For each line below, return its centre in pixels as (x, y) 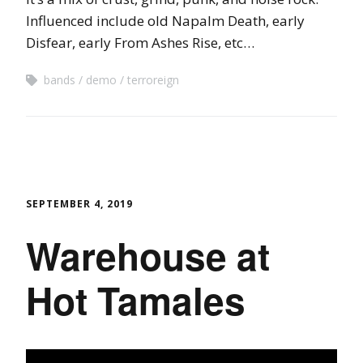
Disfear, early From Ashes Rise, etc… (140, 42)
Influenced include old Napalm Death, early (165, 20)
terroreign (153, 79)
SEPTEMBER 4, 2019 (79, 203)
